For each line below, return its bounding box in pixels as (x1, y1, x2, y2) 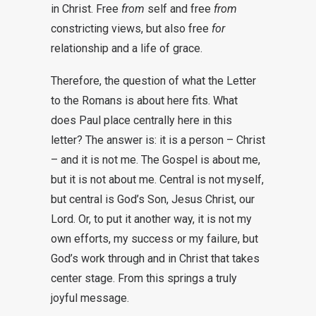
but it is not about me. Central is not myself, (51, 173, 264, 186)
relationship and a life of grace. (51, 42, 202, 55)
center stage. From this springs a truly (51, 272, 237, 285)
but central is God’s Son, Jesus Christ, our (51, 193, 255, 206)
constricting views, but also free (51, 22, 212, 35)
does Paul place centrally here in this (51, 114, 232, 127)
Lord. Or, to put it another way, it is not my (51, 212, 252, 226)
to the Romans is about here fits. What (51, 94, 238, 107)
